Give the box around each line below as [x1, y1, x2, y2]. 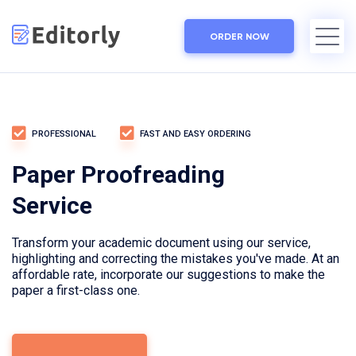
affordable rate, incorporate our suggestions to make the [12, 267, 325, 282]
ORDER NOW [209, 30, 269, 42]
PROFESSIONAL [32, 128, 96, 139]
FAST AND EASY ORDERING [140, 128, 251, 139]
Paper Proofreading [12, 161, 225, 188]
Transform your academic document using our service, [12, 235, 311, 250]
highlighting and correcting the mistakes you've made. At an [12, 251, 339, 266]
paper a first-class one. [12, 283, 140, 298]
